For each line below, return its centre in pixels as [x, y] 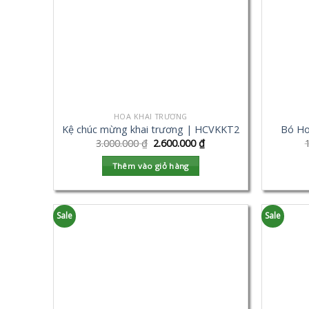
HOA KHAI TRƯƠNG [150, 116]
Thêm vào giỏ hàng [150, 166]
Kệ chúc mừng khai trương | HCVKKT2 [150, 130]
